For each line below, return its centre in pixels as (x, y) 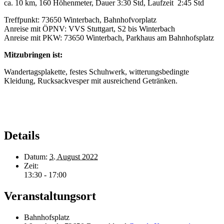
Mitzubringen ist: (33, 54)
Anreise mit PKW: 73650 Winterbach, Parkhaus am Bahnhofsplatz (109, 37)
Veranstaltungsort (50, 196)
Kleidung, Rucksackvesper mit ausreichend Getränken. (91, 80)
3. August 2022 (74, 157)
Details (22, 136)
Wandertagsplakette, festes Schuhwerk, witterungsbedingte (96, 71)
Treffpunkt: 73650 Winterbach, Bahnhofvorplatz (80, 19)
